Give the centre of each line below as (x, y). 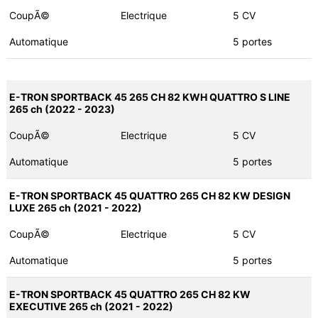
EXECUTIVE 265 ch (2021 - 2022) (91, 307)
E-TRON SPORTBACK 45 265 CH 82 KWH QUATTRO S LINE (149, 97)
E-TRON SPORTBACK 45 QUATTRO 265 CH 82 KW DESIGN (149, 196)
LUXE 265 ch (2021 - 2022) (75, 208)
